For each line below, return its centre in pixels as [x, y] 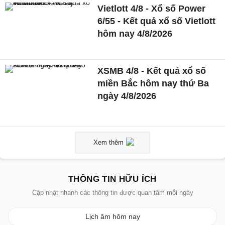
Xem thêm [108, 143]
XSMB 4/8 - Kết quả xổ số [152, 71]
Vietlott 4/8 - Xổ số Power [152, 9]
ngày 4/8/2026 [127, 96]
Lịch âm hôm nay [113, 217]
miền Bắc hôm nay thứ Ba [153, 83]
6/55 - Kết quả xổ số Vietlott [157, 21]
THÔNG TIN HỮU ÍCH [113, 179]
